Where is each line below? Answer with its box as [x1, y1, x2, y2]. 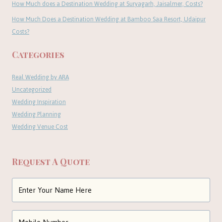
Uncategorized [12, 84, 52, 96]
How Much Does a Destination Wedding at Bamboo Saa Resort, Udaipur [12, 13, 206, 25]
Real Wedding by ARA [12, 71, 69, 83]
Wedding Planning [12, 109, 61, 120]
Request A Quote [12, 156, 90, 167]
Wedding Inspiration [12, 96, 66, 108]
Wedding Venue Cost [12, 121, 68, 133]
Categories [12, 49, 64, 60]
